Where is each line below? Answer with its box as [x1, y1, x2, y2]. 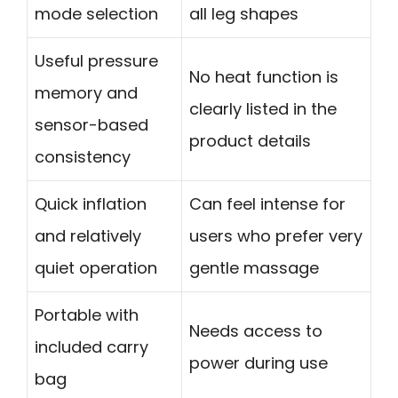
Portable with [35, 304, 139, 327]
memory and [35, 82, 138, 105]
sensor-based [35, 114, 148, 137]
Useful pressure [35, 50, 158, 73]
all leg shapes [189, 3, 298, 26]
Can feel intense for [189, 193, 346, 216]
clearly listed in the [189, 98, 337, 121]
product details [189, 130, 311, 153]
